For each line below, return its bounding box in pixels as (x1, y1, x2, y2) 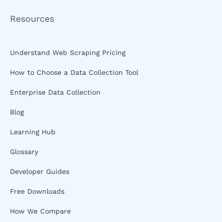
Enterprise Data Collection (10, 88, 101, 96)
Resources (10, 13, 54, 24)
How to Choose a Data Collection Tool (10, 68, 138, 76)
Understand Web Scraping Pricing (10, 49, 125, 56)
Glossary (10, 148, 38, 156)
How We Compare (10, 207, 71, 215)
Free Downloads (10, 187, 64, 195)
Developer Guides (10, 167, 69, 175)
